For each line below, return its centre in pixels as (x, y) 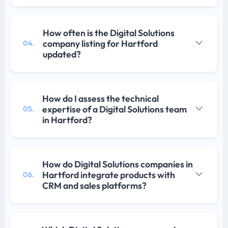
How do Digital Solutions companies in (118, 164)
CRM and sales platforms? (94, 186)
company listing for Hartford (100, 44)
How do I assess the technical (101, 99)
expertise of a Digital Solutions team (115, 109)
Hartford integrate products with (109, 175)
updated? (62, 54)
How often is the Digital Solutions (109, 33)
